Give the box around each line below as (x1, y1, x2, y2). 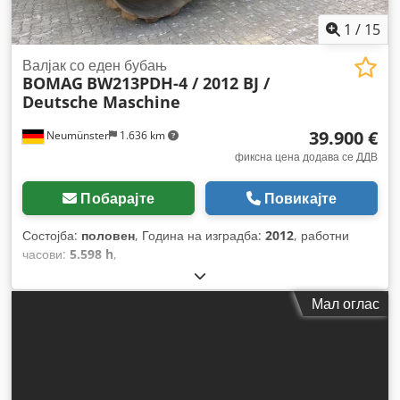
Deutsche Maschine (22, 90, 180, 112)
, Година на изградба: (135, 226, 265, 244)
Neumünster (44, 127, 109, 143)
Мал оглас (312, 293, 379, 313)
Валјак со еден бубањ (22, 54, 167, 75)
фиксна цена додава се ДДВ (235, 148, 378, 164)
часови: (22, 245, 70, 262)
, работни (294, 226, 349, 244)
